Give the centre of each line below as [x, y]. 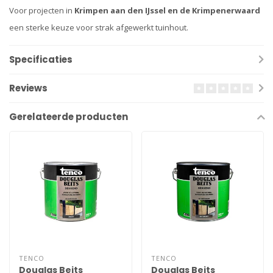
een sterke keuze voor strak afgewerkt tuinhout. [99, 28]
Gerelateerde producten [69, 117]
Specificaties [41, 60]
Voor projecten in [42, 11]
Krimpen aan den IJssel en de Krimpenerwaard [167, 11]
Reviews [28, 88]
